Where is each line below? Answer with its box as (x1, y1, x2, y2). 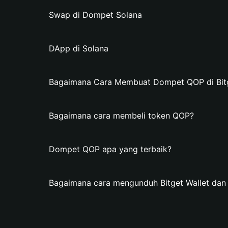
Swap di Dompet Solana (49, 10, 142, 20)
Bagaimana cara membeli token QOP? (49, 110, 194, 121)
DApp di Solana (49, 43, 108, 53)
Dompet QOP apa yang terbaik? (49, 144, 172, 154)
